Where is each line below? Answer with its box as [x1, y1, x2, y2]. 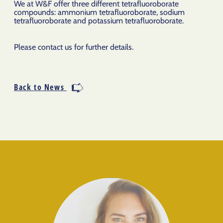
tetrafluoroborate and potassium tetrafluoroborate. [14, 15, 184, 25]
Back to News [14, 81, 67, 93]
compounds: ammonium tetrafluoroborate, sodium [14, 7, 185, 17]
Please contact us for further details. [14, 42, 133, 52]
